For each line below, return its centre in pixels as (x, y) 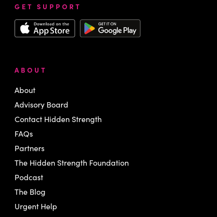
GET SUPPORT (48, 6)
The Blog (30, 192)
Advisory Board (41, 105)
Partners (30, 148)
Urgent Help (36, 206)
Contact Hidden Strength (58, 119)
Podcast (29, 177)
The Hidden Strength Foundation (72, 163)
